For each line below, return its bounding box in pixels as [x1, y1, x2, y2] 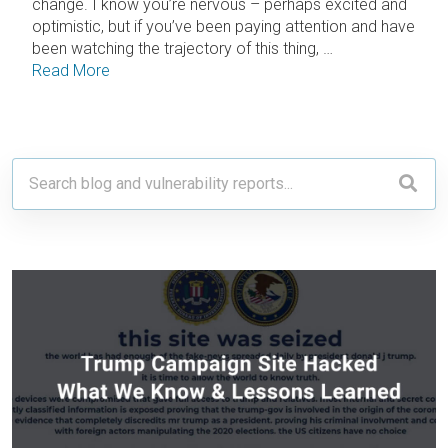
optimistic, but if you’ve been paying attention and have [32, 16, 415, 36]
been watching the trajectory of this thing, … [32, 38, 333, 58]
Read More [32, 60, 110, 80]
